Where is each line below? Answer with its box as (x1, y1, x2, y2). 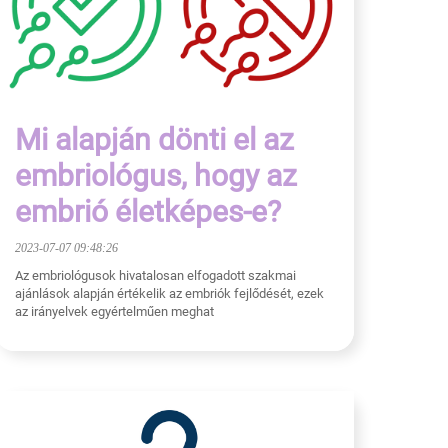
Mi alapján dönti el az (15, 121, 294, 157)
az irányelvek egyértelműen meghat (15, 303, 214, 319)
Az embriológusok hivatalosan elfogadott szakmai (15, 267, 296, 283)
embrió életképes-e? (15, 193, 281, 229)
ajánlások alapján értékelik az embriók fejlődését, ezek (15, 285, 324, 301)
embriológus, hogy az (15, 157, 297, 193)
